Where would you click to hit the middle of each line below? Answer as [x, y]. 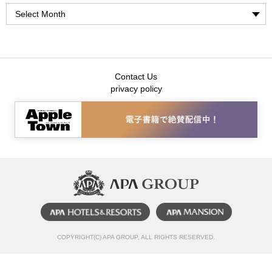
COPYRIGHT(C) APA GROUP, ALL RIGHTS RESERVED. [136, 237]
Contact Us [136, 76]
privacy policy [136, 88]
